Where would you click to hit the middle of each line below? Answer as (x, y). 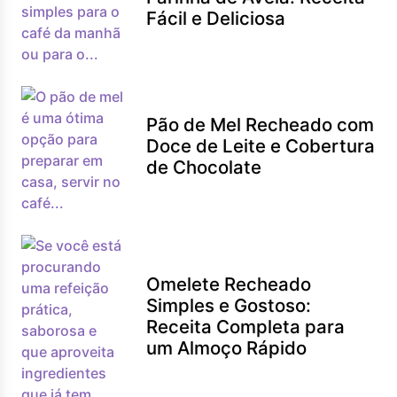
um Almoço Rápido (227, 348)
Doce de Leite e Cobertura (261, 146)
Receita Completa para (246, 327)
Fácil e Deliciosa (216, 18)
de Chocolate (204, 167)
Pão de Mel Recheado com (261, 125)
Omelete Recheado (229, 284)
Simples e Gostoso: (229, 305)
